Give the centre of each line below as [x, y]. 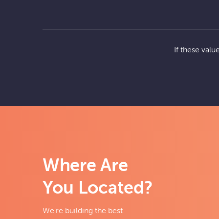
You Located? [98, 189]
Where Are [85, 166]
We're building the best [83, 211]
